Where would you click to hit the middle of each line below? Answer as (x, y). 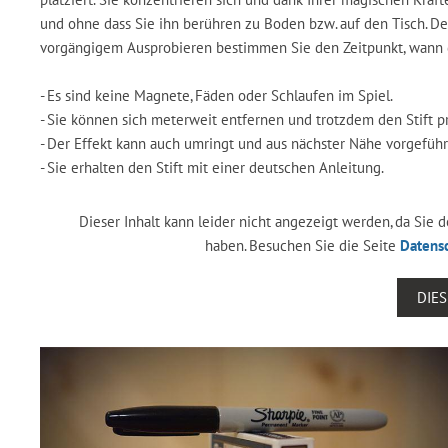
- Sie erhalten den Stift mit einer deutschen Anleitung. (212, 167)
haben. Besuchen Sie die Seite (302, 245)
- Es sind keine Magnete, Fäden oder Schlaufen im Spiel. (216, 95)
